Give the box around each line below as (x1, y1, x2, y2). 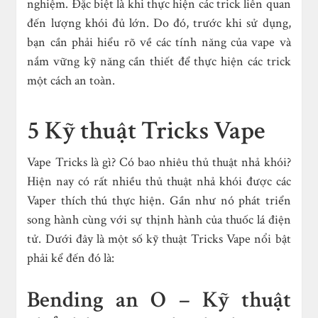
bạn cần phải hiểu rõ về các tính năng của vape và (27, 34, 291, 51)
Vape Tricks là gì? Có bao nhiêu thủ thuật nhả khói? (27, 154, 291, 171)
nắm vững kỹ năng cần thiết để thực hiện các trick (27, 53, 291, 70)
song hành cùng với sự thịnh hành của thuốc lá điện (27, 212, 291, 229)
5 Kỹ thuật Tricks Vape (27, 114, 265, 148)
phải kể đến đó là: (27, 250, 115, 267)
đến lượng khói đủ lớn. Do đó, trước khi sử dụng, (27, 15, 291, 32)
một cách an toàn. (27, 72, 116, 89)
